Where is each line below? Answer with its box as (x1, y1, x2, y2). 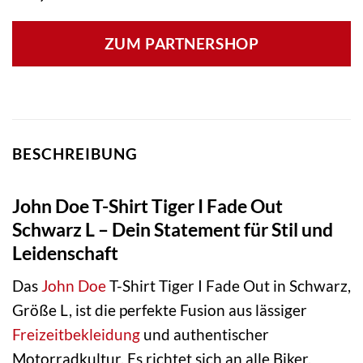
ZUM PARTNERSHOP (104, 35, 259, 53)
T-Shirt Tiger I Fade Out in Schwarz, (106, 276, 351, 296)
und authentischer (140, 325, 269, 344)
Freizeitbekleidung (12, 325, 140, 344)
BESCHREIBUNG (12, 144, 138, 164)
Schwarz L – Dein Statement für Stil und (12, 217, 333, 241)
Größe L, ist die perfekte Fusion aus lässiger (12, 301, 307, 320)
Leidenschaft (12, 241, 118, 264)
